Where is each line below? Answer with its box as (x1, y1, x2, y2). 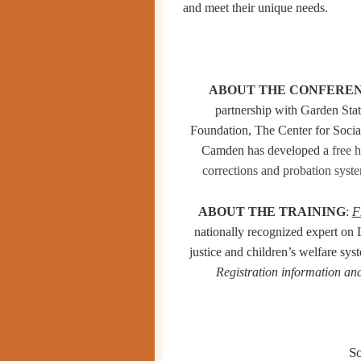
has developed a (247, 143, 332, 157)
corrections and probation (202, 163, 331, 177)
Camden (201, 143, 247, 157)
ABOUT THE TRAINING (197, 204, 346, 218)
